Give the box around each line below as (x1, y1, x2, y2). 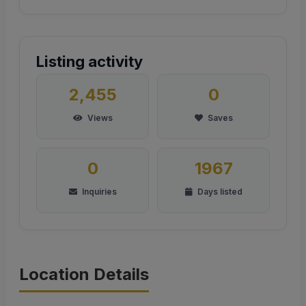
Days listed (195, 186, 242, 197)
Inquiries (79, 186, 117, 197)
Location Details (19, 264, 149, 285)
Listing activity (36, 53, 143, 71)
